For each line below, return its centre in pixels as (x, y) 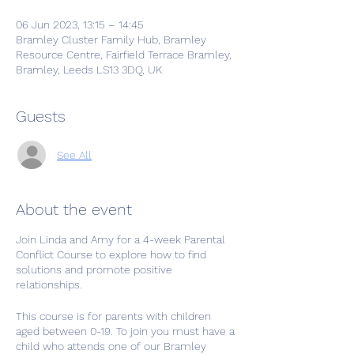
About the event (74, 209)
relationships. (49, 284)
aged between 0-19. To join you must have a (125, 331)
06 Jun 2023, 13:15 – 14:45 (80, 24)
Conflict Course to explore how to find (111, 254)
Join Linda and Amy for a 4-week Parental (121, 239)
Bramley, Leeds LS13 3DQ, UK (89, 70)
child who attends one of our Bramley (111, 346)
